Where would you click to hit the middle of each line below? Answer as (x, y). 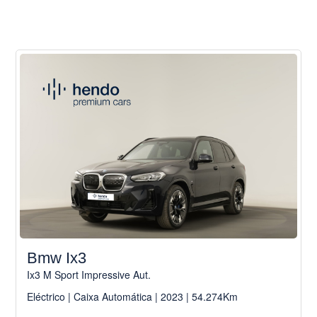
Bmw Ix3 (57, 258)
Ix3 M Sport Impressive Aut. (89, 275)
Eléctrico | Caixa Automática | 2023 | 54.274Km (133, 297)
